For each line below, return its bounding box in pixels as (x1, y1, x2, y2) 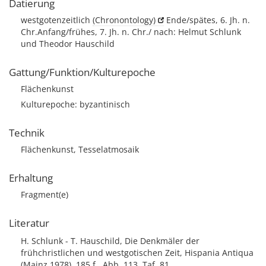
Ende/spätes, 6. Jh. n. (164, 14, 250, 26)
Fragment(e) (21, 189, 68, 200)
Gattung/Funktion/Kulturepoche (9, 65, 156, 79)
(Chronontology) (93, 14, 156, 26)
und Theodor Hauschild (21, 38, 115, 49)
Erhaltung (9, 171, 53, 185)
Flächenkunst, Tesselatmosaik (21, 144, 139, 155)
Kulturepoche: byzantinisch (21, 99, 130, 110)
